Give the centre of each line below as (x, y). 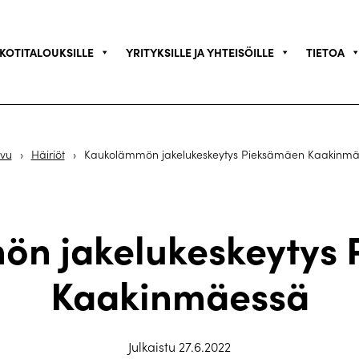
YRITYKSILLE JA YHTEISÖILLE (200, 52)
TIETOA (325, 52)
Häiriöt (48, 154)
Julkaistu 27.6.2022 (179, 347)
